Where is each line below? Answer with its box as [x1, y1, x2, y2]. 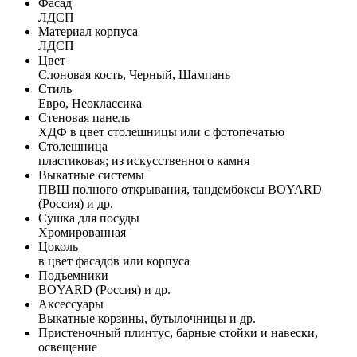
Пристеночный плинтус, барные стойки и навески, [38, 325, 318, 339]
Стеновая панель [38, 110, 130, 124]
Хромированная [38, 225, 126, 239]
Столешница [38, 139, 108, 153]
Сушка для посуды [38, 210, 139, 225]
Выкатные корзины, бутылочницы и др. [38, 311, 256, 325]
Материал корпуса [38, 24, 138, 38]
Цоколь [38, 239, 78, 253]
